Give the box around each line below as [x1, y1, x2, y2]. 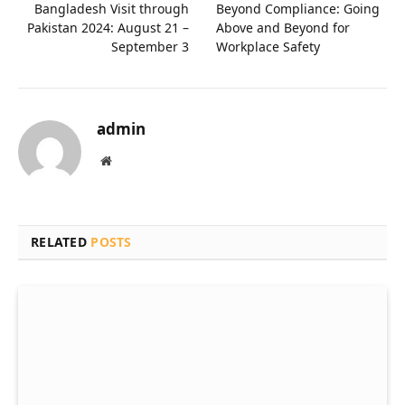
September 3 [111, 37, 189, 55]
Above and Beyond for [216, 18, 350, 36]
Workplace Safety [216, 37, 320, 55]
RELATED [31, 232, 91, 250]
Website [110, 153, 151, 166]
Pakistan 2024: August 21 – [27, 18, 189, 36]
